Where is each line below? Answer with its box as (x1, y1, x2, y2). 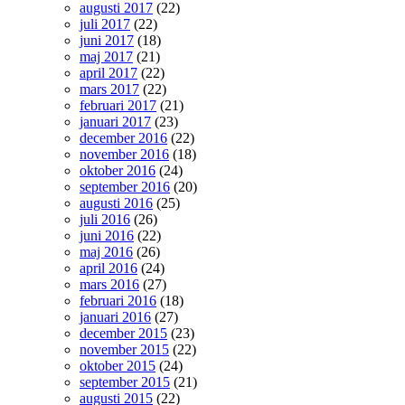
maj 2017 (80, 49, 133, 64)
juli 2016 (80, 212, 130, 227)
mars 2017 (80, 81, 139, 97)
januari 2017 (80, 114, 151, 129)
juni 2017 (80, 33, 134, 48)
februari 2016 (80, 293, 156, 308)
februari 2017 (80, 98, 156, 113)
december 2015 (80, 325, 167, 341)
